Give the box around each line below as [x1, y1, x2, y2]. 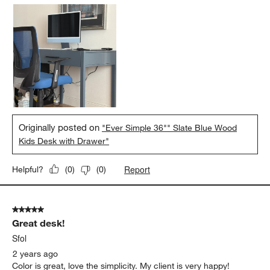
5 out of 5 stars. [12, 204, 72, 215]
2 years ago [13, 248, 58, 259]
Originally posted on [19, 121, 102, 133]
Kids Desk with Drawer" [19, 135, 110, 146]
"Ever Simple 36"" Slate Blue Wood [102, 122, 237, 133]
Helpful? [12, 163, 44, 175]
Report [124, 163, 151, 175]
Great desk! [12, 216, 65, 229]
